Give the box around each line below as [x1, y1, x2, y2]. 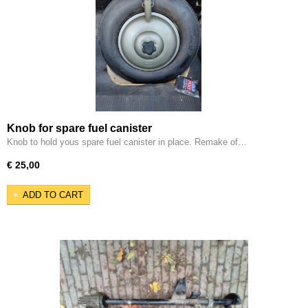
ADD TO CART [23, 190, 83, 201]
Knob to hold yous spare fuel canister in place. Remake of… [7, 136, 247, 147]
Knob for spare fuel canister [7, 122, 152, 134]
